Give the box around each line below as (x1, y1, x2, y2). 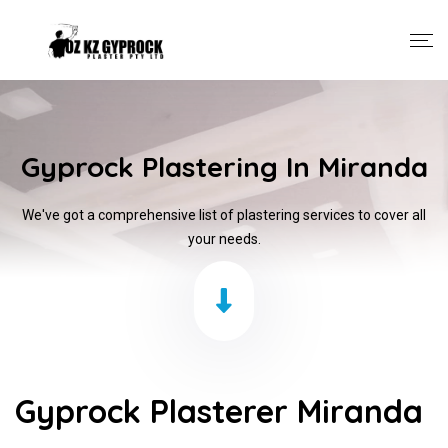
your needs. (187, 231, 261, 247)
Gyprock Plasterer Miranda (15, 391, 423, 431)
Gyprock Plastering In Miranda (20, 149, 428, 184)
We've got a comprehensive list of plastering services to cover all (22, 207, 426, 223)
